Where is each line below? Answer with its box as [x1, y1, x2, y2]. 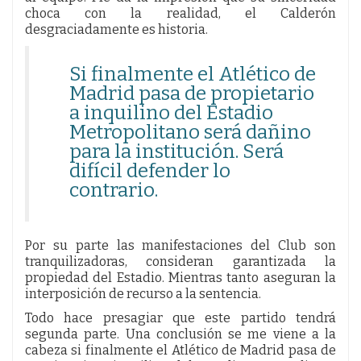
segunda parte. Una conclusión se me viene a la [25, 326, 336, 342]
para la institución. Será [69, 139, 284, 163]
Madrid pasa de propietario [69, 81, 314, 105]
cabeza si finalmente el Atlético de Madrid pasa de [25, 342, 336, 358]
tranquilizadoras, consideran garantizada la [25, 253, 336, 269]
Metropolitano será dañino [69, 120, 311, 143]
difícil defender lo [69, 159, 230, 182]
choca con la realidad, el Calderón [25, 5, 336, 21]
